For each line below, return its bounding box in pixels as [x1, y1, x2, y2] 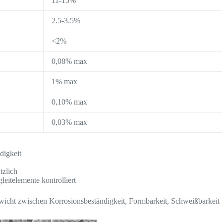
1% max [52, 77, 78, 86]
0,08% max [52, 57, 88, 66]
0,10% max [52, 98, 88, 107]
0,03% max [52, 118, 88, 127]
